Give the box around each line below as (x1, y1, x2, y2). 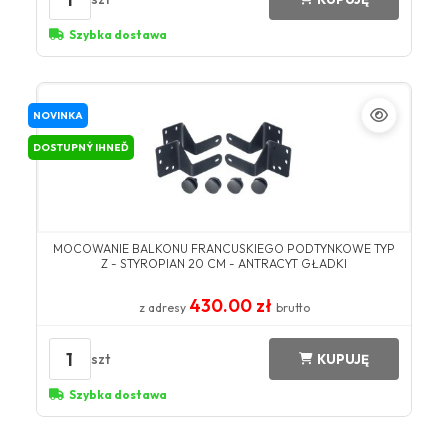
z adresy (138, 300, 189, 316)
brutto (275, 300, 310, 316)
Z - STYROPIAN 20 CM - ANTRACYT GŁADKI (101, 256, 347, 272)
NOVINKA (32, 109, 83, 123)
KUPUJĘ (317, 350, 370, 367)
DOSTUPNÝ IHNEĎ (32, 141, 129, 155)
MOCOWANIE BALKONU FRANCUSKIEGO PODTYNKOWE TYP (53, 241, 395, 257)
